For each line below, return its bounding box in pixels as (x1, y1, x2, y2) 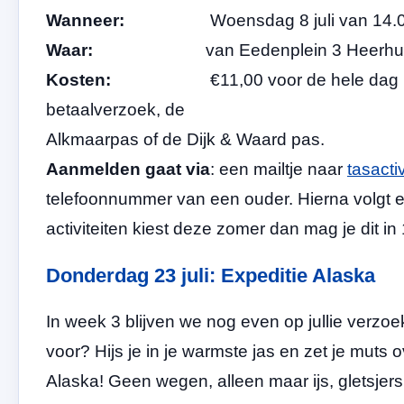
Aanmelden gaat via (46, 160, 210, 179)
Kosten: (46, 70, 115, 90)
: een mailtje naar (210, 160, 347, 179)
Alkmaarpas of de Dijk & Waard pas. (46, 130, 325, 150)
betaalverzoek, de (46, 100, 185, 120)
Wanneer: (46, 11, 147, 31)
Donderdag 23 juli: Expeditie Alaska (46, 263, 375, 287)
